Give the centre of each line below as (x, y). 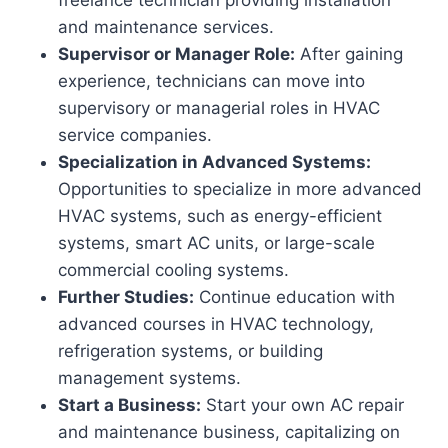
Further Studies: (126, 297)
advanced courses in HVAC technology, (216, 324)
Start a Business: (129, 405)
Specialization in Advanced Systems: (214, 162)
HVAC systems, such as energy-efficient (220, 216)
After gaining (349, 54)
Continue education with (294, 297)
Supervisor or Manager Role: (176, 54)
